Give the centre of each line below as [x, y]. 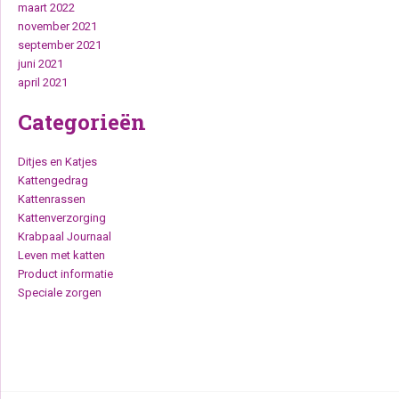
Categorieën [82, 122]
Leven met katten [61, 255]
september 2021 [60, 45]
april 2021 [43, 82]
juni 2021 [41, 64]
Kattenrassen [52, 199]
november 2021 [57, 26]
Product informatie [65, 274]
